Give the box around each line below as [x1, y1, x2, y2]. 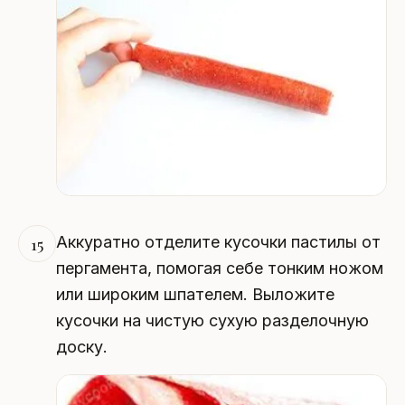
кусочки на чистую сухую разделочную [55, 311, 369, 331]
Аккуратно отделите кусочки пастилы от [55, 232, 381, 252]
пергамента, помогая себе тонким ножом [55, 259, 383, 278]
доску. [55, 337, 108, 357]
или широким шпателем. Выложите [55, 285, 334, 305]
